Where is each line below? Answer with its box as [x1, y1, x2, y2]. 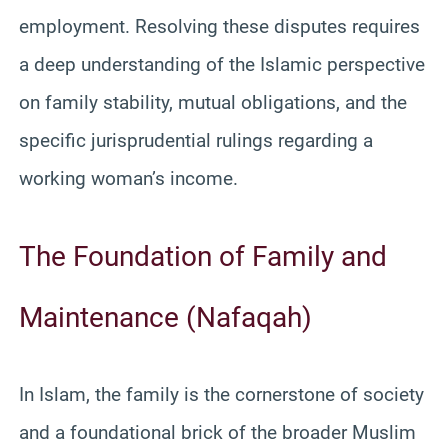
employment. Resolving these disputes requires [19, 14, 420, 38]
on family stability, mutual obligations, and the [19, 90, 407, 114]
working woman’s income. [19, 166, 238, 190]
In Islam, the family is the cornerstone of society [19, 382, 424, 406]
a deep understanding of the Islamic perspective [19, 52, 425, 76]
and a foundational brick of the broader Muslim [19, 420, 416, 444]
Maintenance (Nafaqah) [19, 300, 312, 334]
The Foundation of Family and [19, 239, 387, 273]
